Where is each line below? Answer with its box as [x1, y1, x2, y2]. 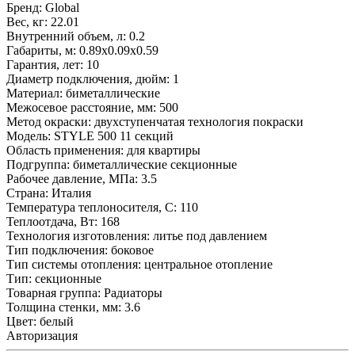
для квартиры [127, 143, 200, 157]
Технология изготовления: [6, 228, 150, 242]
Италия [52, 185, 91, 200]
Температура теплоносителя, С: [6, 200, 177, 214]
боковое [111, 242, 154, 257]
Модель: [6, 128, 51, 143]
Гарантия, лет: [6, 57, 83, 71]
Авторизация [6, 328, 78, 342]
